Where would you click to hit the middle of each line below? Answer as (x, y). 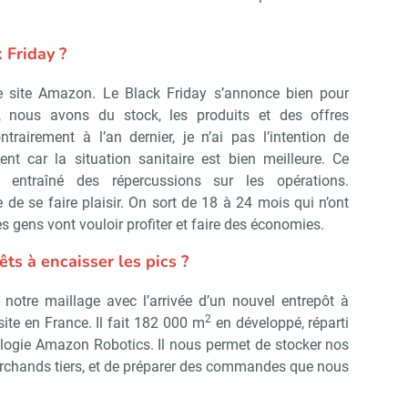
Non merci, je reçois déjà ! (120, 41)
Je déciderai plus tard (311, 41)
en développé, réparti (280, 323)
